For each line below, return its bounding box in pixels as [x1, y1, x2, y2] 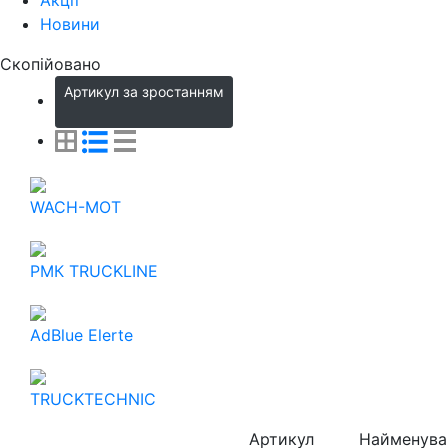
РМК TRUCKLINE [30, 260, 158, 281]
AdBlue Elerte [30, 324, 133, 345]
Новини [40, 13, 100, 34]
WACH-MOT [30, 196, 121, 217]
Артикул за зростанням [64, 82, 224, 100]
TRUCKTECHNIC [30, 388, 156, 409]
